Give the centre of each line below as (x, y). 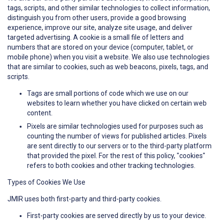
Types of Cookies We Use (46, 182)
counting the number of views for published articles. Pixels (117, 136)
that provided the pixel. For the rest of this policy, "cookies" (116, 156)
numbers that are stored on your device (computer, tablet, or (100, 47)
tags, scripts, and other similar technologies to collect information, (109, 8)
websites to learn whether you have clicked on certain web (117, 103)
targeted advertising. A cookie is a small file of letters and (96, 38)
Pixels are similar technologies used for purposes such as (115, 126)
